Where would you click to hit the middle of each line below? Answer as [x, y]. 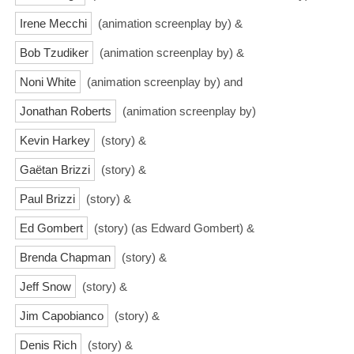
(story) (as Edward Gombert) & [173, 228]
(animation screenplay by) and [163, 81]
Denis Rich [48, 345]
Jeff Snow [45, 286]
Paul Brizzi [47, 198]
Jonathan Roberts [66, 111]
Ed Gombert [51, 228]
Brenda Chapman [65, 257]
